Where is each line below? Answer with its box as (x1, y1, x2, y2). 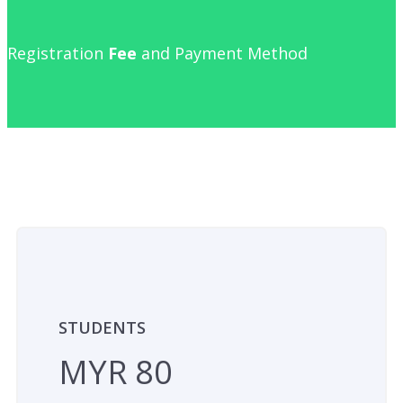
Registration (7, 42, 108, 65)
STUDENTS (58, 317, 146, 339)
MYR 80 (58, 350, 173, 395)
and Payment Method (137, 42, 308, 65)
